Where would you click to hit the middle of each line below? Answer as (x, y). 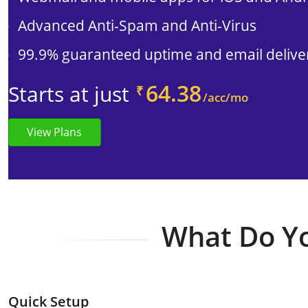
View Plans (55, 132)
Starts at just (69, 94)
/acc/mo (225, 97)
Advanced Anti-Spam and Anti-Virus (137, 25)
